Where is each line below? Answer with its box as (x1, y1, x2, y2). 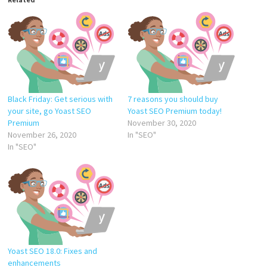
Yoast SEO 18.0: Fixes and (7, 245, 97, 256)
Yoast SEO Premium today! (127, 105, 222, 116)
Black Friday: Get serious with (7, 93, 113, 104)
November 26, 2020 (7, 129, 76, 140)
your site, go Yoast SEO (7, 105, 91, 116)
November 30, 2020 (127, 117, 196, 128)
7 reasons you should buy (127, 93, 218, 104)
